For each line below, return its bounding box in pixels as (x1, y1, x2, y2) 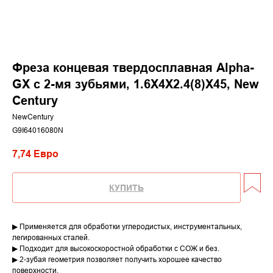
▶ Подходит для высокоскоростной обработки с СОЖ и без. (12, 244, 219, 253)
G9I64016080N (12, 126, 63, 135)
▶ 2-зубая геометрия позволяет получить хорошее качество (12, 255, 222, 264)
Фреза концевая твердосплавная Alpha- (12, 60, 254, 75)
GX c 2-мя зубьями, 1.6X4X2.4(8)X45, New (12, 77, 259, 91)
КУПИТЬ (109, 183, 144, 193)
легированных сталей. (12, 233, 90, 243)
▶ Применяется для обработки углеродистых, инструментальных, (12, 222, 242, 232)
